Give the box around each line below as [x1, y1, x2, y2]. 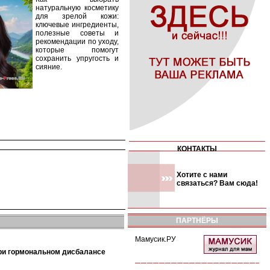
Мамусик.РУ [135, 235, 176, 243]
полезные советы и [36, 29, 119, 37]
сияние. [36, 63, 62, 71]
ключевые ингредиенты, [36, 20, 119, 29]
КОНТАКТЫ [177, 145, 217, 153]
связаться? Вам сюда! [177, 179, 258, 187]
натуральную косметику [36, 4, 119, 12]
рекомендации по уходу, [36, 37, 119, 46]
